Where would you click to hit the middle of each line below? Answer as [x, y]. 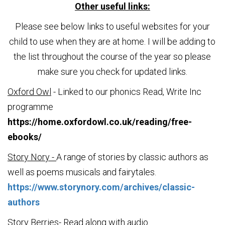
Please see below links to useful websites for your [112, 26]
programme [30, 106]
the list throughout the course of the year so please [113, 56]
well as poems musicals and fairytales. [82, 172]
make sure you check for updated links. [112, 71]
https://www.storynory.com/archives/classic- [101, 187]
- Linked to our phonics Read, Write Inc [126, 91]
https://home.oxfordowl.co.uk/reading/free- [100, 122]
